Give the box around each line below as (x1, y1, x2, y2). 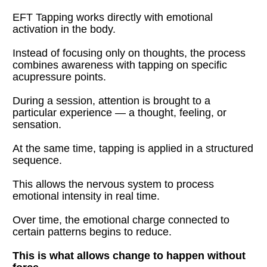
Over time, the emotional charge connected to (13, 213, 230, 226)
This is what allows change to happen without (13, 249, 246, 262)
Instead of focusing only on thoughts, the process (13, 46, 246, 59)
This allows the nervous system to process (13, 178, 215, 190)
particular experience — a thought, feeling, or (13, 106, 227, 119)
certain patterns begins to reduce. (13, 225, 172, 238)
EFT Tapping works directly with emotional (13, 11, 213, 23)
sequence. (13, 154, 63, 166)
